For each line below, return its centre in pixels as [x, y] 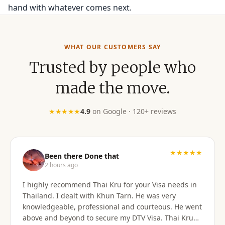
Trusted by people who [113, 67]
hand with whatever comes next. [70, 8]
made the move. [113, 88]
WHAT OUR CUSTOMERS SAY [113, 47]
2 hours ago [61, 165]
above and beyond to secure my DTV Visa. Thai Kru [108, 218]
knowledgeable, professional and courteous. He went [112, 207]
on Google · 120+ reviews [135, 111]
